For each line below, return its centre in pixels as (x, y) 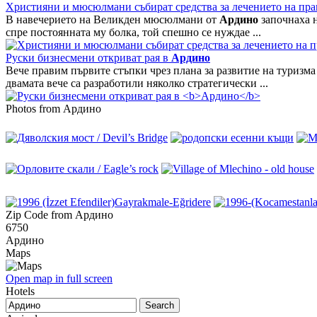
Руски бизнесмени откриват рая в (88, 57)
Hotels (20, 292)
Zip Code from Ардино (59, 215)
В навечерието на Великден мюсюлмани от (113, 19)
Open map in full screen (59, 279)
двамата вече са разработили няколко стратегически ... (137, 83)
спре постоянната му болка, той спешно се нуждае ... (133, 32)
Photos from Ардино (53, 108)
